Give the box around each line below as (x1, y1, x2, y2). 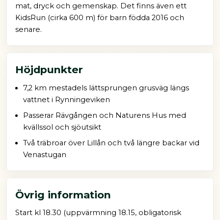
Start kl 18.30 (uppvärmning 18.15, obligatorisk (15, 208, 181, 218)
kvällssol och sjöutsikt (23, 122, 101, 132)
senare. (15, 25, 42, 34)
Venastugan (23, 150, 66, 159)
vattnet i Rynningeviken (23, 95, 110, 104)
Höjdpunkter (15, 63, 83, 76)
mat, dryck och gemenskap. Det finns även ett (15, 1, 187, 11)
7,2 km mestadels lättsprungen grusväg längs (23, 83, 189, 92)
